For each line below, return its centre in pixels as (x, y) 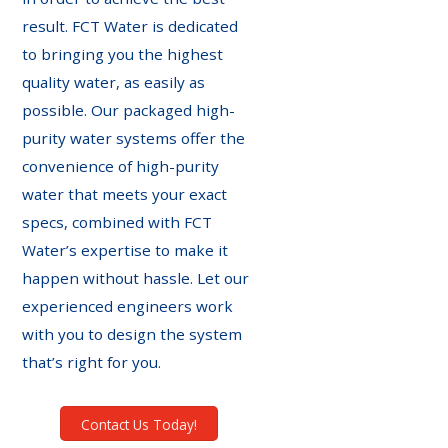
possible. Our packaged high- (129, 109)
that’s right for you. (92, 361)
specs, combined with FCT (117, 221)
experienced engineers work (128, 305)
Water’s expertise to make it (125, 249)
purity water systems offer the (134, 137)
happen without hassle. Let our (136, 277)
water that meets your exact (125, 193)
